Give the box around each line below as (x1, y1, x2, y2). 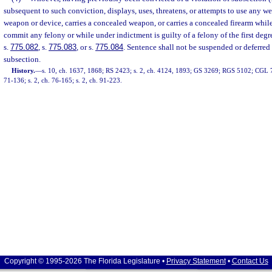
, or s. (76, 42, 95, 52)
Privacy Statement (166, 257, 226, 265)
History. (12, 67, 36, 74)
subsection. (4, 55, 41, 64)
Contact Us (231, 257, 268, 265)
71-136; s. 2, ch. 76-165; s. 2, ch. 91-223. (4, 76, 122, 84)
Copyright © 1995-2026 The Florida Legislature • (4, 257, 166, 265)
